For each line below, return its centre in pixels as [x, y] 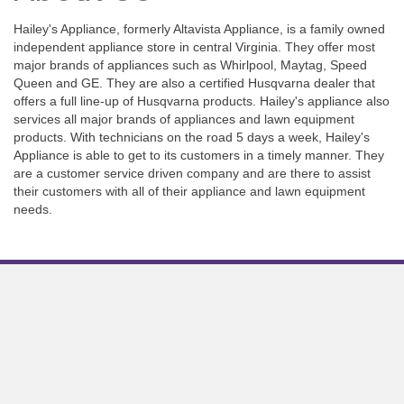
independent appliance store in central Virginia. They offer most [194, 47]
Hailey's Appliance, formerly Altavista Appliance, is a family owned [199, 29]
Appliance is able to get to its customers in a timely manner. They [199, 156]
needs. [33, 210]
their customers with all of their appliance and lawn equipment [189, 192]
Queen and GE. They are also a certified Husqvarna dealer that [194, 83]
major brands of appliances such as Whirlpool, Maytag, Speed [190, 65]
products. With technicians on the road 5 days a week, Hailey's [192, 138]
